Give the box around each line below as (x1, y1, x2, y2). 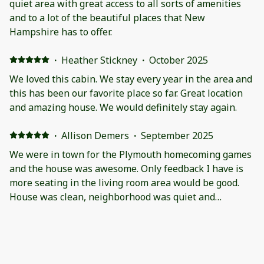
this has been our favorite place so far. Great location (9, 86, 180, 100)
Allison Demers (61, 128, 129, 142)
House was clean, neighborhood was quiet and (9, 190, 215, 203)
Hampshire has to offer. (9, 25, 112, 38)
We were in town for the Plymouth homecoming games (9, 147, 252, 161)
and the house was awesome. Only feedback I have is (9, 161, 243, 175)
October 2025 (148, 53, 208, 67)
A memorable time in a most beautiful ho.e (9, 237, 206, 250)
